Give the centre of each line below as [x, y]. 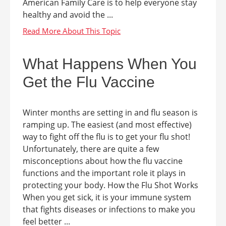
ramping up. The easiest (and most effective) [107, 125]
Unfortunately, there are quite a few [91, 149]
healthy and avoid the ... [68, 15]
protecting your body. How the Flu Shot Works [110, 185]
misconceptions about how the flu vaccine [103, 161]
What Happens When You [110, 64]
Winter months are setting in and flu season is [110, 112]
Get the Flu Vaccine [89, 82]
